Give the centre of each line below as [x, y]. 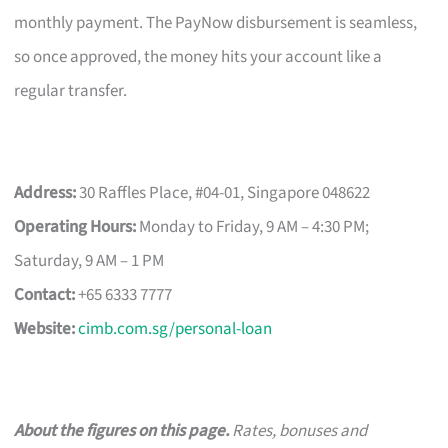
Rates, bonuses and [298, 430]
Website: [45, 328]
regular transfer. [71, 90]
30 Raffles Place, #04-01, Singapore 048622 [223, 192]
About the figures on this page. [122, 430]
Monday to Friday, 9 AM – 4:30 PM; [253, 226]
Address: [45, 192]
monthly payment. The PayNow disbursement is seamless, [216, 22]
